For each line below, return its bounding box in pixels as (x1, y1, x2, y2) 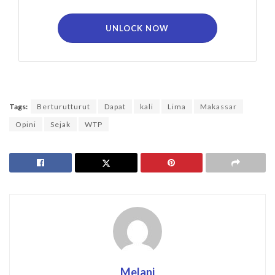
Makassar (200, 102, 237, 112)
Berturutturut (37, 102, 90, 112)
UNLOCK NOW (106, 23, 169, 34)
